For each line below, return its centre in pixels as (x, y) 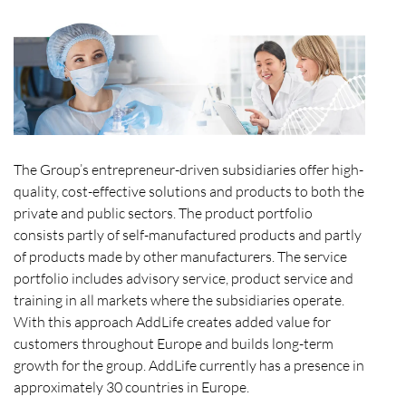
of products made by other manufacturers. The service (180, 257)
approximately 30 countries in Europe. (131, 387)
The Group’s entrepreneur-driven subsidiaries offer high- (188, 170)
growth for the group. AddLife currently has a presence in (189, 366)
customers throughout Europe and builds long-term (174, 344)
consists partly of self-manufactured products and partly (188, 235)
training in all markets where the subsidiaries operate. (179, 300)
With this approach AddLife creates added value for (172, 322)
